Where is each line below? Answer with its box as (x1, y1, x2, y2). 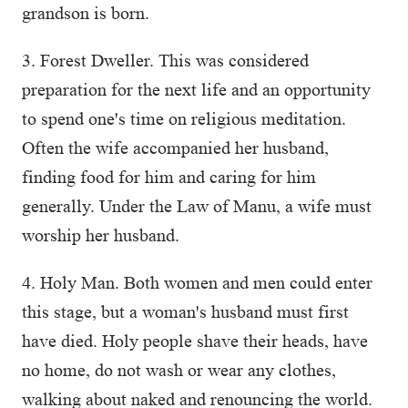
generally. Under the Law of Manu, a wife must (22, 196, 372, 216)
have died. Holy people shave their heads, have (22, 331, 368, 351)
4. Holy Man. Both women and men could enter (22, 272, 372, 292)
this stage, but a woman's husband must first (22, 301, 349, 321)
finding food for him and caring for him (22, 167, 316, 187)
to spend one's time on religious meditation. (22, 108, 346, 128)
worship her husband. (22, 225, 179, 245)
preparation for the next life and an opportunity (22, 79, 371, 99)
